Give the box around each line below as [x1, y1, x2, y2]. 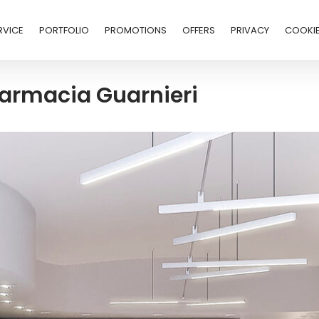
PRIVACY [231, 23, 269, 37]
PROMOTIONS [105, 23, 167, 37]
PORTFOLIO [39, 23, 89, 37]
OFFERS [182, 23, 215, 37]
